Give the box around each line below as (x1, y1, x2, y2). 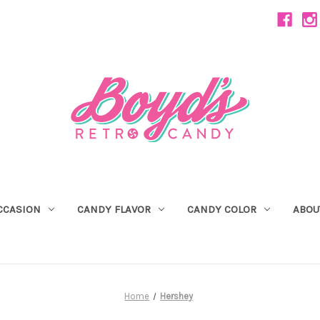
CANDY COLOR (186, 202, 256, 216)
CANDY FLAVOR (76, 202, 151, 216)
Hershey (160, 290, 194, 301)
